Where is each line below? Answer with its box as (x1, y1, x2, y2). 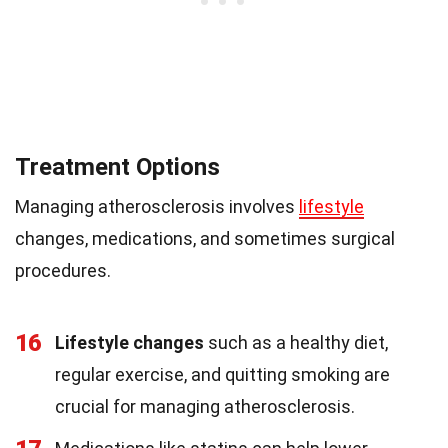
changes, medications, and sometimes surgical (15, 228, 395, 250)
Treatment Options (15, 153, 220, 182)
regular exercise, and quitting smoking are (55, 364, 390, 386)
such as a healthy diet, (204, 332, 388, 354)
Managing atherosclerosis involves (15, 196, 299, 218)
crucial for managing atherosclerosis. (55, 396, 355, 418)
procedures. (15, 260, 111, 282)
